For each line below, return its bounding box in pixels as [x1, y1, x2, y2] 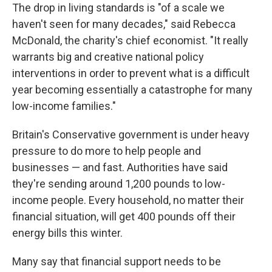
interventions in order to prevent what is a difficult [12, 67, 250, 80]
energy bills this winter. [12, 226, 123, 239]
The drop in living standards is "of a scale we [12, 1, 225, 14]
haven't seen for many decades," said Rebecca [12, 18, 236, 30]
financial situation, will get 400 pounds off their [12, 210, 236, 223]
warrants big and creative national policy [12, 50, 204, 63]
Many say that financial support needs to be [12, 255, 221, 268]
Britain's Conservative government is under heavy [12, 128, 250, 141]
